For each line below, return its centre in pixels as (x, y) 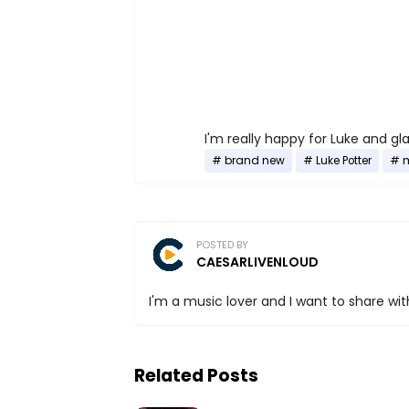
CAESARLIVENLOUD (257, 262)
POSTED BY (222, 244)
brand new (255, 160)
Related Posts (196, 375)
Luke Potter (344, 160)
